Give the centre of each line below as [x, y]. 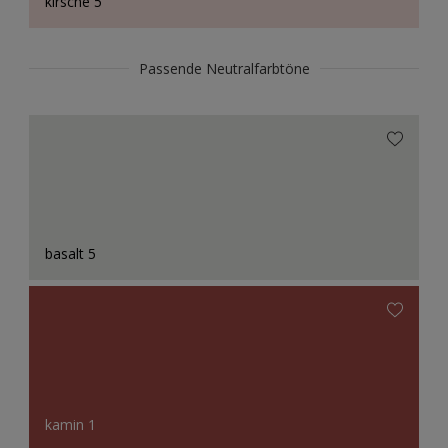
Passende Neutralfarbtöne [224, 69]
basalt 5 [70, 253]
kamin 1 [70, 424]
